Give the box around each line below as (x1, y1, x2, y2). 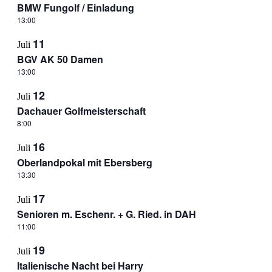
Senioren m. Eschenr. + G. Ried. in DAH (16, 207, 196, 221)
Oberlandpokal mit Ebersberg (16, 155, 152, 169)
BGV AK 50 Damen (16, 52, 103, 66)
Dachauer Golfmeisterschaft (16, 104, 146, 118)
